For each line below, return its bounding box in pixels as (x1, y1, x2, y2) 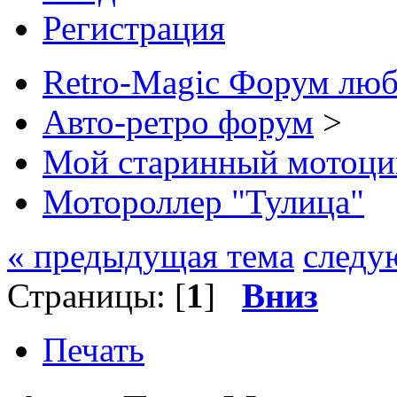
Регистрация (43, 8, 225, 47)
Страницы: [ (7, 276, 186, 315)
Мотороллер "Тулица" (43, 182, 364, 221)
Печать (43, 330, 144, 369)
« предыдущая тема (7, 236, 294, 275)
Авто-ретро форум (43, 102, 314, 141)
